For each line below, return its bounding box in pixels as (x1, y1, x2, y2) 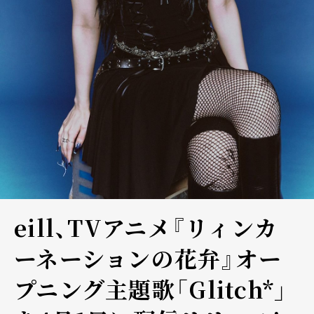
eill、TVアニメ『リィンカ (14, 211, 278, 244)
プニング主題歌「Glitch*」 (14, 273, 288, 306)
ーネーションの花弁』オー (14, 242, 282, 275)
